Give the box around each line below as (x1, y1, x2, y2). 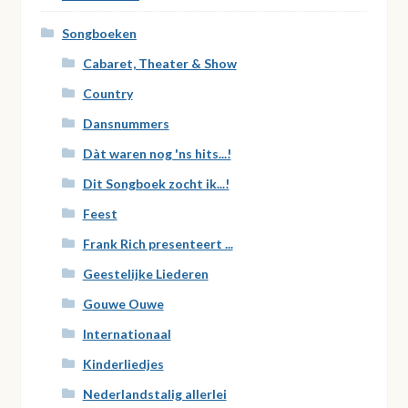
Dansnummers (82, 115, 169, 131)
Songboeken (61, 25, 137, 41)
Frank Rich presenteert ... (82, 235, 233, 251)
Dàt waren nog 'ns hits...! (82, 145, 231, 161)
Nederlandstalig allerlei (82, 385, 227, 402)
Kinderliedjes (82, 355, 164, 372)
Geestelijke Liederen (82, 265, 209, 281)
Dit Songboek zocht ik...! (82, 175, 229, 191)
